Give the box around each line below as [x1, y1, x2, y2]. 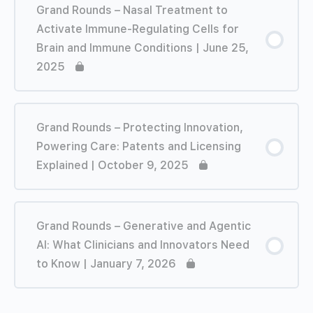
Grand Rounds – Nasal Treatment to [36, 3, 228, 17]
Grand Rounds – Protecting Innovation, [36, 120, 243, 134]
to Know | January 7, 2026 [36, 256, 176, 270]
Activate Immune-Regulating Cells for [36, 22, 239, 36]
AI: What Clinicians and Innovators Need [36, 238, 249, 252]
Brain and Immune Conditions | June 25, [36, 41, 249, 54]
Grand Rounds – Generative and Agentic [36, 219, 251, 233]
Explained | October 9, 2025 [36, 158, 189, 172]
